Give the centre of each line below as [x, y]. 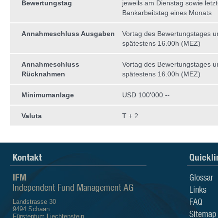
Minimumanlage [48, 95]
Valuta [32, 116]
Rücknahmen [43, 74]
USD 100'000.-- [146, 95]
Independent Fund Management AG [73, 187]
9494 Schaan [31, 209]
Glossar [201, 177]
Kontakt [27, 157]
